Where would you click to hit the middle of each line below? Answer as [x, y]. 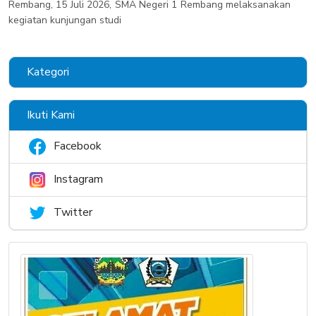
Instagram [78, 180]
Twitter [73, 213]
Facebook [78, 146]
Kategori [48, 72]
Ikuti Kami [51, 115]
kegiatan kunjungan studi [65, 20]
